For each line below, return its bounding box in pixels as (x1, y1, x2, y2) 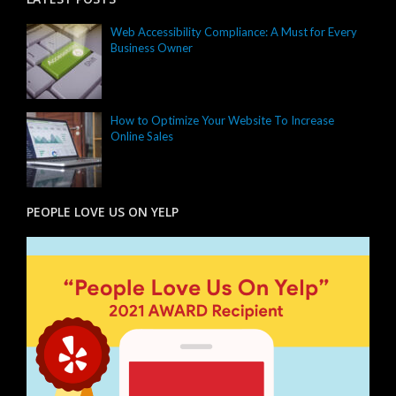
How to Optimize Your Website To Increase (110, 113, 334, 128)
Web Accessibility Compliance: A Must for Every (110, 25, 357, 40)
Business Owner (110, 41, 193, 56)
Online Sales (110, 129, 173, 144)
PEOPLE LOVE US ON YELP (27, 203, 179, 221)
